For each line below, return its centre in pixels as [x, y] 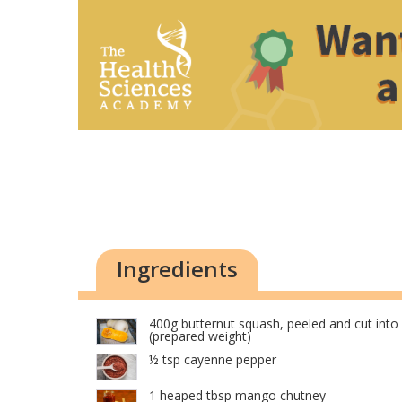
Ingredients [177, 269]
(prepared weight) [200, 336]
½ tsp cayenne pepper [213, 360]
